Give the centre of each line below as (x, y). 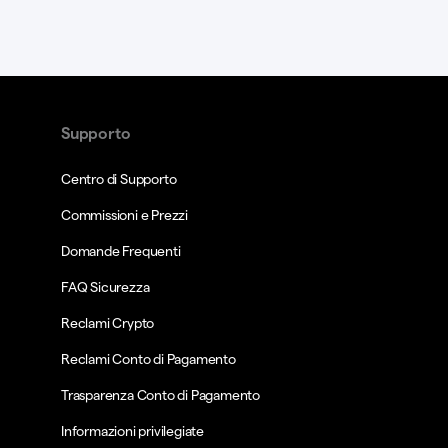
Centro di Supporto (119, 179)
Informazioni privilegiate (132, 431)
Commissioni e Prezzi (124, 215)
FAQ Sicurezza (105, 287)
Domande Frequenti (121, 251)
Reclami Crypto (108, 323)
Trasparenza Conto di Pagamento (160, 395)
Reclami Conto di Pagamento (148, 359)
